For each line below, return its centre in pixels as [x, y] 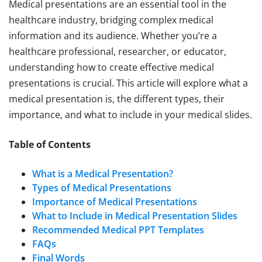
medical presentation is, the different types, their [117, 99]
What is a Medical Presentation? [103, 174]
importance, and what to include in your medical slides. [130, 115]
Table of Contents [50, 145]
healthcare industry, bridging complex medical [111, 20]
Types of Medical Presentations [102, 188]
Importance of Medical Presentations [115, 202]
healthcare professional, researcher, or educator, [118, 52]
